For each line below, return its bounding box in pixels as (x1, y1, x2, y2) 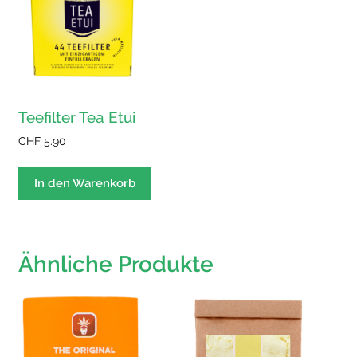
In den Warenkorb (34, 175, 135, 190)
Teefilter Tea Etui (18, 108, 135, 126)
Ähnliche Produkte (18, 250, 214, 277)
